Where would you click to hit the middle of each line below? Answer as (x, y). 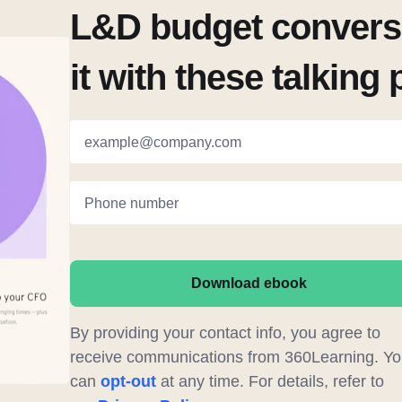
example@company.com (162, 142)
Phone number (131, 203)
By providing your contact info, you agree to (225, 332)
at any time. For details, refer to (270, 381)
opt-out (128, 381)
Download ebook (249, 283)
